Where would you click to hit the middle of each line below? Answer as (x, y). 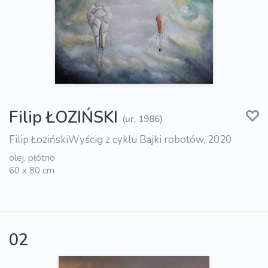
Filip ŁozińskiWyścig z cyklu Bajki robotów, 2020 (120, 140)
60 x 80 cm (32, 171)
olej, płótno (32, 158)
